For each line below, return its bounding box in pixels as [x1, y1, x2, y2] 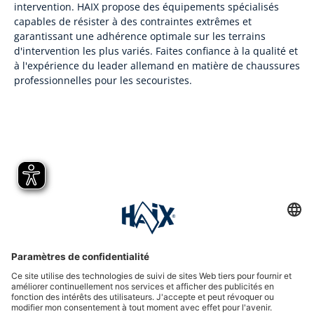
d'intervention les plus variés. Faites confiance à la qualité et [14, 44, 298, 57]
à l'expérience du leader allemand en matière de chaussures [14, 59, 300, 72]
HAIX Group [14, 275, 79, 290]
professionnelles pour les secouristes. [14, 74, 192, 87]
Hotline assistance [14, 212, 117, 227]
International [14, 243, 90, 259]
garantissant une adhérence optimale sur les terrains [14, 29, 266, 43]
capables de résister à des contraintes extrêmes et [14, 15, 252, 28]
